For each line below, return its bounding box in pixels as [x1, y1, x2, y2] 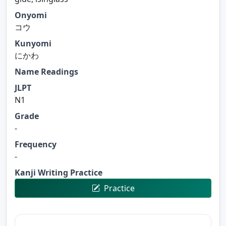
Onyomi [15, 9, 47, 21]
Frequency [15, 138, 56, 150]
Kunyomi [15, 37, 51, 49]
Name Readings [15, 66, 78, 77]
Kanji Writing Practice [15, 166, 102, 178]
